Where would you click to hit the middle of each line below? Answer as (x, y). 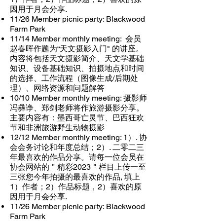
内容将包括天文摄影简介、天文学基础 (77, 58)
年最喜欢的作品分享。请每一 (61, 157)
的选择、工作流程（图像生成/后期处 (74, 78)
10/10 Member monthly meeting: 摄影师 (78, 98)
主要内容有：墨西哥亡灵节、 (61, 118)
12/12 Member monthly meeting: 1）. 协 (78, 137)
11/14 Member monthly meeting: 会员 (75, 39)
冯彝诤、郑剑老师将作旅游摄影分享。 (77, 108)
